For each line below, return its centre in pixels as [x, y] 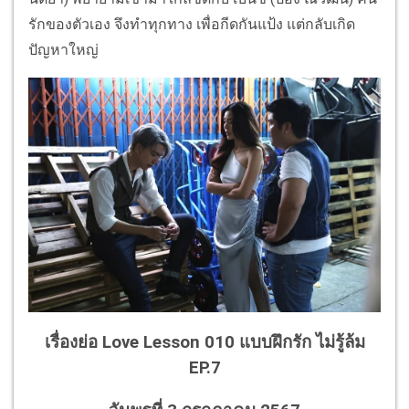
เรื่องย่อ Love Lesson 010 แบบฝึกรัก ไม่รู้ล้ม [204, 343]
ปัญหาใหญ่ [63, 50]
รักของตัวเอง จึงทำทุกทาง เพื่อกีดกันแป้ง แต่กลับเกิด [192, 25]
